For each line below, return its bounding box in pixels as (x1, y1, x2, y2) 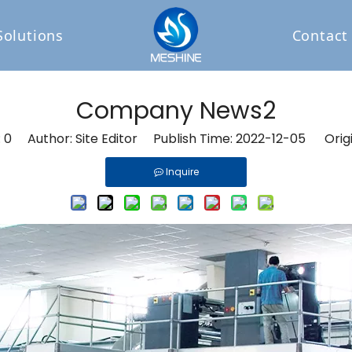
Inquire (165, 165, 199, 178)
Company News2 (76, 94, 276, 127)
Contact (291, 26, 349, 45)
